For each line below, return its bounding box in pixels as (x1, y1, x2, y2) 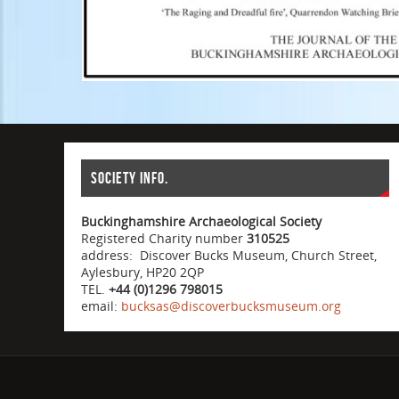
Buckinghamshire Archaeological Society (81, 212, 322, 230)
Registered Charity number (81, 229, 248, 247)
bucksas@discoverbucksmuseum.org (121, 297, 342, 314)
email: (81, 297, 122, 314)
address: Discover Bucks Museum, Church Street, (81, 246, 378, 264)
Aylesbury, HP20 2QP (81, 263, 205, 281)
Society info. (90, 168, 168, 187)
